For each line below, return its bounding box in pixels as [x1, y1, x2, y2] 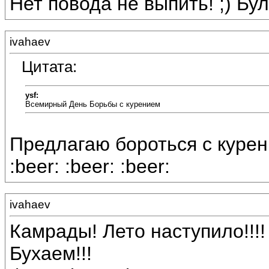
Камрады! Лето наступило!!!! [10, 220, 265, 243]
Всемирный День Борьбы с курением [25, 99, 160, 109]
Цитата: [22, 58, 77, 76]
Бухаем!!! [10, 243, 92, 265]
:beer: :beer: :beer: [10, 156, 170, 178]
